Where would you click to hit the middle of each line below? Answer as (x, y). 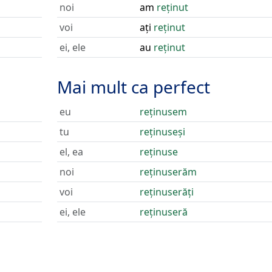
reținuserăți (166, 192)
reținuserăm (168, 172)
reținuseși (162, 132)
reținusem (163, 112)
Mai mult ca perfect (133, 87)
